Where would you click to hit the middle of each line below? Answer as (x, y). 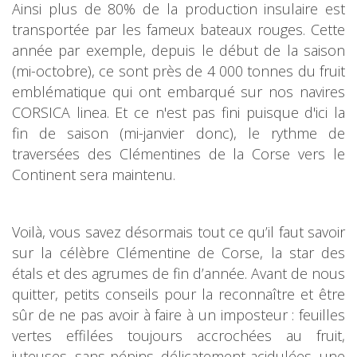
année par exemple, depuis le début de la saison (178, 50)
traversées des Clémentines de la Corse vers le (178, 154)
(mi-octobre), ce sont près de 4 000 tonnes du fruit (178, 71)
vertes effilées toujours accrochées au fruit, (178, 335)
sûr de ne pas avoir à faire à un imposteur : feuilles (178, 315)
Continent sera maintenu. (98, 175)
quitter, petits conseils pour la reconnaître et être (178, 294)
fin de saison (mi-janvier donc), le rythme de (178, 133)
